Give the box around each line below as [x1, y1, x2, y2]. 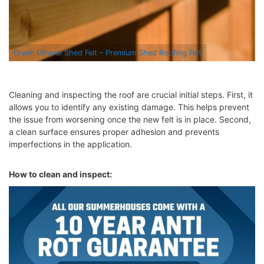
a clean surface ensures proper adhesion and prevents [9, 126, 219, 137]
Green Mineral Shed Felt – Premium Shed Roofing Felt [14, 48, 202, 58]
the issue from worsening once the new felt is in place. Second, [9, 114, 251, 124]
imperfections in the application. [9, 138, 132, 149]
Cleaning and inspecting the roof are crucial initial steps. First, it [9, 89, 253, 100]
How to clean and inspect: [9, 169, 112, 179]
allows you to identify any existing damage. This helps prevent [9, 101, 249, 112]
